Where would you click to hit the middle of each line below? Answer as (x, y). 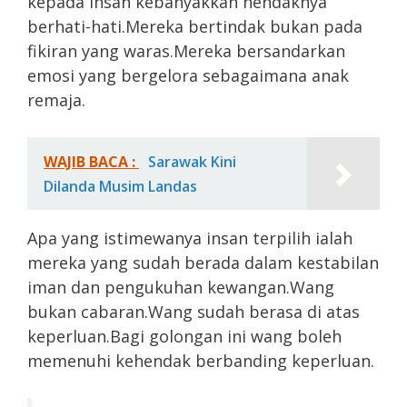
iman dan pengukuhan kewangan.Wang (181, 287)
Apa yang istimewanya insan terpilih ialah (190, 238)
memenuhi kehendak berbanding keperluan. (201, 360)
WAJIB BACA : (91, 161)
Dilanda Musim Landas (120, 186)
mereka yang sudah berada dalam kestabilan (203, 262)
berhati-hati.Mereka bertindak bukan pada (195, 26)
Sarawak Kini (192, 161)
